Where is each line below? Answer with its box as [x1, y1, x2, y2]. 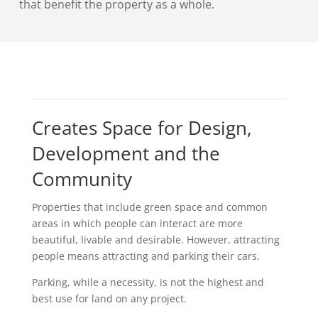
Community [31, 165, 132, 192]
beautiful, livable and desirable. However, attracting [31, 232, 280, 246]
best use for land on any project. [31, 291, 187, 305]
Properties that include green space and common [31, 199, 268, 214]
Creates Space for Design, [31, 114, 252, 141]
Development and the [31, 140, 220, 166]
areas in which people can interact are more [31, 216, 243, 230]
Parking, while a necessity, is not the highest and [31, 275, 264, 289]
